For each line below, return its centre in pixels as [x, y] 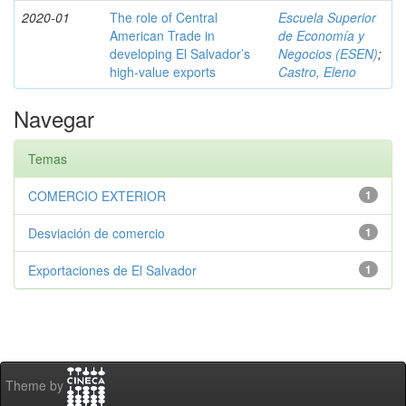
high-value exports [163, 72]
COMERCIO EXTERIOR [97, 196]
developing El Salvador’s [180, 53]
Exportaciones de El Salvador [112, 270]
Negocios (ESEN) [328, 53]
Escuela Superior [327, 17]
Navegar [54, 118]
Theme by [36, 386]
